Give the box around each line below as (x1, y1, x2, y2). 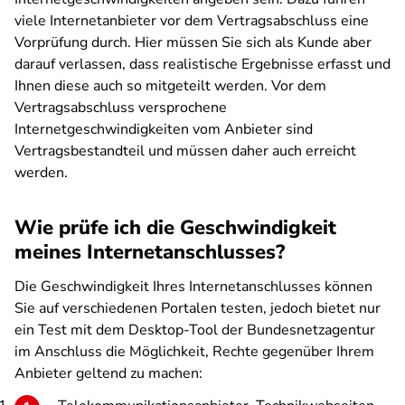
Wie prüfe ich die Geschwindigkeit (14, 214, 336, 241)
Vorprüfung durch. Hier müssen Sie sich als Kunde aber (14, 33, 372, 52)
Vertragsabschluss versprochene (14, 98, 227, 118)
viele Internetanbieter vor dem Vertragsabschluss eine (14, 11, 369, 31)
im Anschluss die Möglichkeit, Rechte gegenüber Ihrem (14, 342, 374, 362)
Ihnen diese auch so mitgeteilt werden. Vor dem (14, 76, 326, 96)
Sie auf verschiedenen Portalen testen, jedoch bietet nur (14, 298, 381, 318)
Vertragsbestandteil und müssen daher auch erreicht (14, 141, 356, 161)
